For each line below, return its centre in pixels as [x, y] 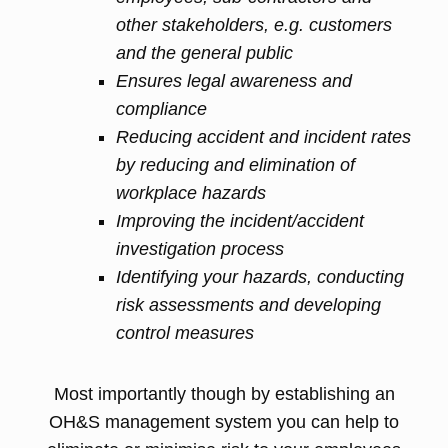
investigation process [200, 249]
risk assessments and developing [248, 305]
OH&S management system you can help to [224, 422]
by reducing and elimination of [235, 165]
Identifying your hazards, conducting [260, 277]
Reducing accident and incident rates [263, 137]
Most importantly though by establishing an [224, 394]
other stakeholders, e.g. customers [254, 25]
